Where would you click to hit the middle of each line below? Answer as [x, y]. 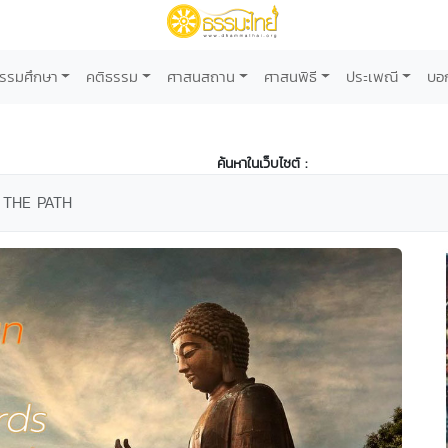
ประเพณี [371, 76]
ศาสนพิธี [290, 76]
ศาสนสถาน [201, 76]
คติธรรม [112, 76]
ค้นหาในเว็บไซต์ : [262, 163]
